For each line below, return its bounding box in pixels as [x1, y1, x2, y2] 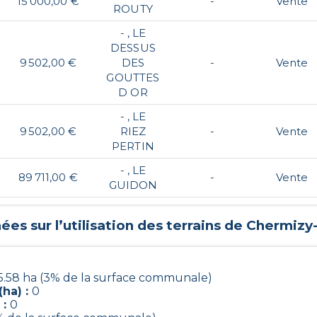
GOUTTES [106, 70, 160, 84]
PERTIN [112, 139, 154, 153]
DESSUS [110, 40, 156, 54]
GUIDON [108, 178, 158, 192]
